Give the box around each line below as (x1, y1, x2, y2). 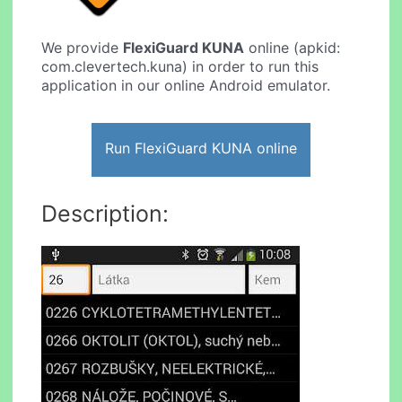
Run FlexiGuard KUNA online (105, 138, 297, 157)
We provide (41, 39, 124, 57)
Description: (41, 199, 170, 227)
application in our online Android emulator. (41, 76, 331, 95)
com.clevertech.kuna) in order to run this (41, 57, 319, 76)
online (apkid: (244, 39, 341, 57)
